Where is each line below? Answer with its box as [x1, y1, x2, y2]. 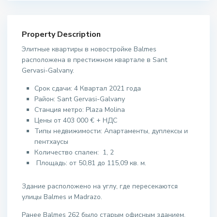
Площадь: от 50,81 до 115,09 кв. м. [34, 158, 147, 168]
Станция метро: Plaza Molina [34, 105, 125, 115]
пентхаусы [34, 137, 69, 147]
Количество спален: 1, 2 [34, 148, 114, 157]
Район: [34, 94, 58, 104]
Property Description [22, 29, 101, 40]
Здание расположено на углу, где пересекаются [22, 182, 178, 191]
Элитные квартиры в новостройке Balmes [22, 45, 157, 54]
